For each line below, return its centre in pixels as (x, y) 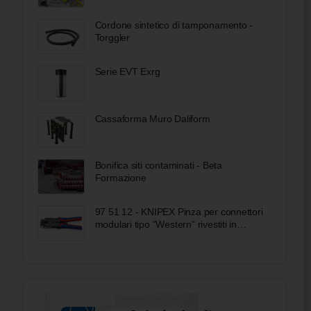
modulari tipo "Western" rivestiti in (166, 224)
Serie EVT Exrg (127, 72)
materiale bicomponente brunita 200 (172, 236)
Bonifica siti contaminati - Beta (158, 165)
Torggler (112, 38)
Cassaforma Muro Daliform (152, 118)
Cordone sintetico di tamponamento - (174, 25)
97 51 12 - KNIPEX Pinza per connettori (179, 211)
